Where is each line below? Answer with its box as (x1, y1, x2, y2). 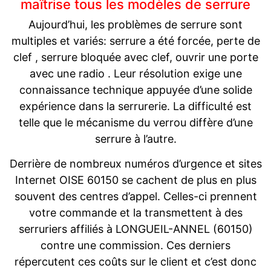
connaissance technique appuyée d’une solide (19, 83, 252, 96)
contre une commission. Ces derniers (41, 238, 230, 252)
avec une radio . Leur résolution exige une (29, 67, 242, 80)
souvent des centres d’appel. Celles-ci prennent (14, 189, 257, 203)
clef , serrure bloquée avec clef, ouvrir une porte (13, 50, 258, 64)
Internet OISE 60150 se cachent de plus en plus (15, 173, 256, 186)
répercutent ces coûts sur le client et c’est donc (15, 255, 256, 268)
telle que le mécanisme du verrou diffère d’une (18, 116, 253, 129)
